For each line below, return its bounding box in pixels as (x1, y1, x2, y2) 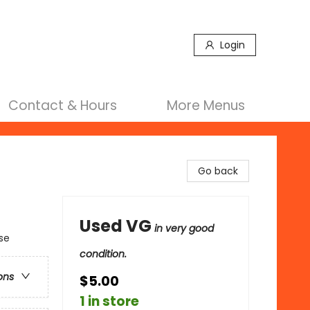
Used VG (80, 215, 152, 237)
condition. (80, 247, 127, 261)
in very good (154, 221, 214, 235)
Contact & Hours (8, 96, 117, 115)
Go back (198, 164, 238, 178)
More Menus (167, 96, 245, 115)
